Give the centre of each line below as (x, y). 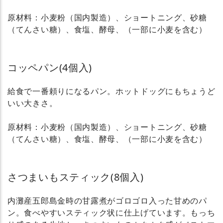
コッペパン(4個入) (50, 67)
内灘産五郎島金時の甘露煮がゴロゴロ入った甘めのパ (107, 200)
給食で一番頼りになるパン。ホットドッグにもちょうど (111, 91)
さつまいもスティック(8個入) (76, 177)
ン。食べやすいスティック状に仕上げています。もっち (111, 212)
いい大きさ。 (33, 103)
